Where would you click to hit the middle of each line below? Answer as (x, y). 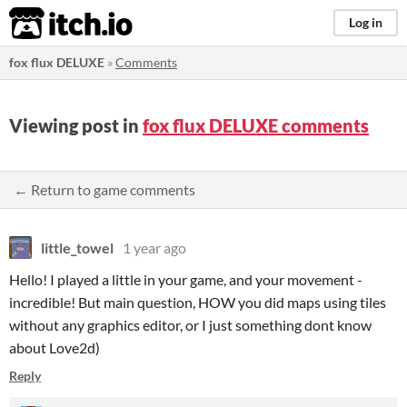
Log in (366, 22)
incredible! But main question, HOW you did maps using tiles (198, 302)
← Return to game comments (104, 189)
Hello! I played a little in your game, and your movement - (186, 279)
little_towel (77, 248)
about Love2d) (55, 347)
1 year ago (154, 248)
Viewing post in (76, 125)
